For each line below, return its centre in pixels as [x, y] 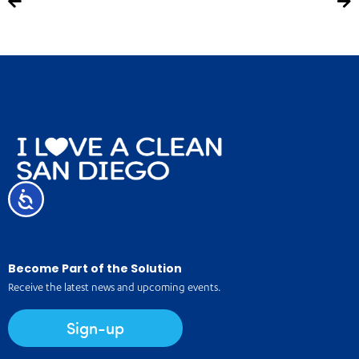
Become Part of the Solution [95, 268]
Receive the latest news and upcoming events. [116, 288]
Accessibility [66, 196]
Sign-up [96, 328]
